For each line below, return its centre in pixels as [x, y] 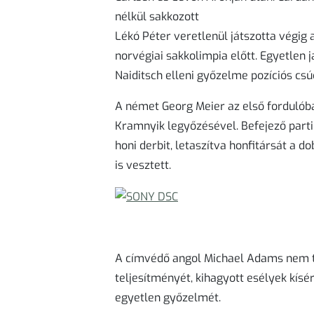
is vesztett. [143, 165]
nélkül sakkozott [157, 17]
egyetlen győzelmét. [168, 298]
